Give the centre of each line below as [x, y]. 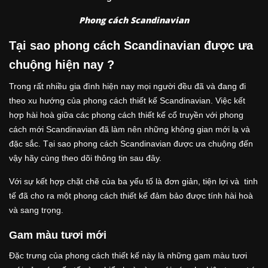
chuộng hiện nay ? [62, 64]
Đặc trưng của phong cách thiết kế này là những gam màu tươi [128, 255]
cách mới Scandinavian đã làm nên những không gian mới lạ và [130, 129]
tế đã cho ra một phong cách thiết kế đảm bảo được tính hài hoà [131, 195]
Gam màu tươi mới [58, 235]
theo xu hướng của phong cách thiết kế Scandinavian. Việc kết [127, 100]
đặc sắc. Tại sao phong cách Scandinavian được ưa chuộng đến [131, 143]
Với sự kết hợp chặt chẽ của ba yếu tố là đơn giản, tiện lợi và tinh [133, 181]
